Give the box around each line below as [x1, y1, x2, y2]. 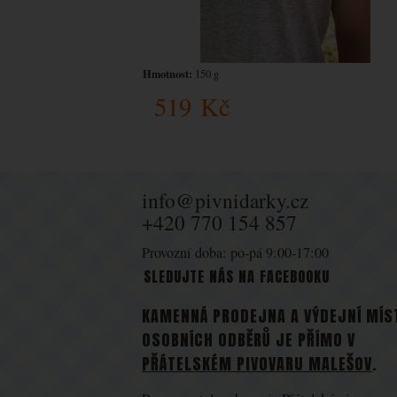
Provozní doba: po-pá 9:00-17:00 [142, 243, 329, 262]
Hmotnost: [143, 66, 192, 82]
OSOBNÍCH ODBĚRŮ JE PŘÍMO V [142, 328, 355, 352]
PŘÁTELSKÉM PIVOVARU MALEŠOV [142, 352, 372, 376]
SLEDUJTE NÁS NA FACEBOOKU [143, 265, 330, 287]
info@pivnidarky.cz [142, 186, 308, 214]
